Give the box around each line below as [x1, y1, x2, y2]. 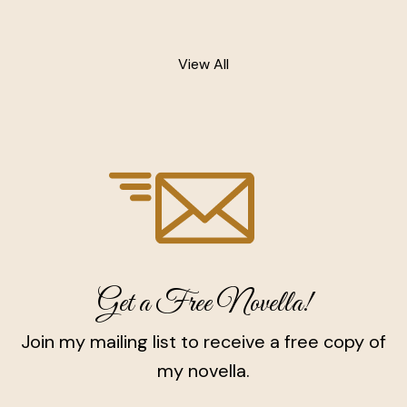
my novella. [157, 358, 250, 382]
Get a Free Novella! [95, 283, 312, 323]
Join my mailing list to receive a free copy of [21, 329, 386, 353]
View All [178, 54, 229, 74]
